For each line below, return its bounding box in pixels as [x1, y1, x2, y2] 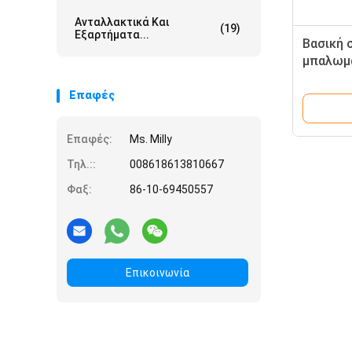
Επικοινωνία [126, 266, 189, 279]
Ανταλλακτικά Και [75, 16, 169, 28]
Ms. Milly [130, 133, 172, 145]
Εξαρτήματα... [75, 28, 149, 41]
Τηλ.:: [67, 158, 96, 170]
